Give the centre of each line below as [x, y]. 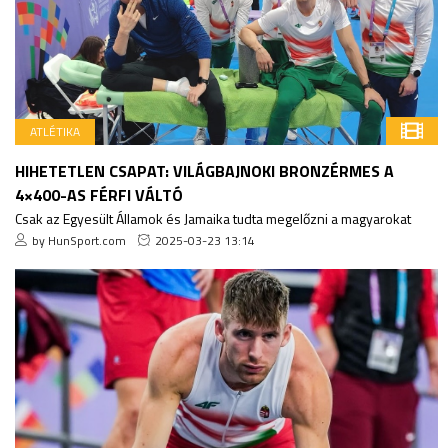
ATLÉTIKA [55, 131]
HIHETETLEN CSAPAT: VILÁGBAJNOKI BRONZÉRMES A [204, 170]
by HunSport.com [79, 240]
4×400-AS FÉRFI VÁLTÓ [99, 194]
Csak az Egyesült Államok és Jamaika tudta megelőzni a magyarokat [213, 218]
